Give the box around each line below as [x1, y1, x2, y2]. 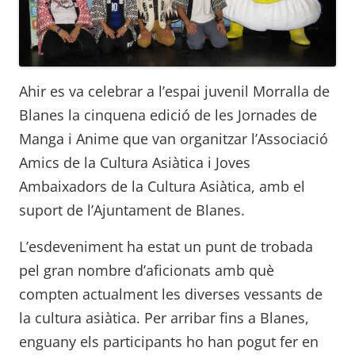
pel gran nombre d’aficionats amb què [19, 260, 274, 280]
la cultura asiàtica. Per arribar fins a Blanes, [19, 307, 309, 327]
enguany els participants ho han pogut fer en [19, 331, 319, 351]
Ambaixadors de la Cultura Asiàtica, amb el [19, 176, 305, 196]
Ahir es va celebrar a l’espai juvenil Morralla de [19, 81, 330, 101]
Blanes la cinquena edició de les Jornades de [19, 105, 317, 124]
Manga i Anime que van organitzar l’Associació [19, 128, 328, 148]
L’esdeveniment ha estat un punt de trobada [19, 236, 313, 256]
